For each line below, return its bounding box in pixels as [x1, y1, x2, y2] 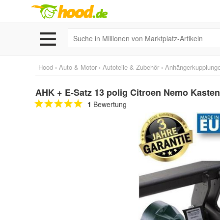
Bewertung [91, 99, 127, 109]
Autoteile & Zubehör [103, 62, 159, 72]
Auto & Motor [59, 62, 97, 72]
